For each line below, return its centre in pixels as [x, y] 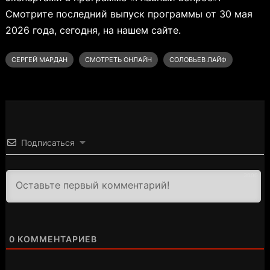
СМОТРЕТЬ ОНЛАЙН [118, 59]
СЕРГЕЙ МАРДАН [39, 59]
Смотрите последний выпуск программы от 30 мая [129, 14]
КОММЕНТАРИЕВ [56, 239]
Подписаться [48, 142]
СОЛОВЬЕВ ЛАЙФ [198, 59]
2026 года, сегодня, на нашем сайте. [93, 30]
